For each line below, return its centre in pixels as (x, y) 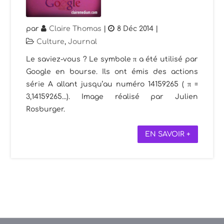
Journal (83, 41)
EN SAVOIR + (167, 134)
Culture (51, 41)
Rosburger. (47, 109)
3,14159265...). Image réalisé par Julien (112, 96)
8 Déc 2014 (135, 28)
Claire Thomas (75, 28)
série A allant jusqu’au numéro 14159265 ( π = (112, 84)
